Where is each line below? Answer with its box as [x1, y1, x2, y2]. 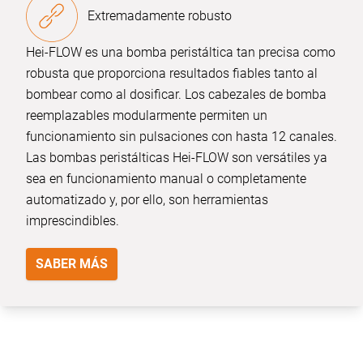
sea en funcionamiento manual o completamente [26, 171, 306, 186]
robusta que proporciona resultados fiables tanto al [26, 66, 318, 81]
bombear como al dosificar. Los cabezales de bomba [26, 87, 327, 102]
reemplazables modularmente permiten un [26, 108, 267, 123]
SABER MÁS [36, 256, 108, 271]
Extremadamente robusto [88, 8, 232, 23]
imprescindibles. [26, 213, 119, 228]
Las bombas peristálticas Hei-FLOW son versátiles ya [26, 150, 327, 165]
